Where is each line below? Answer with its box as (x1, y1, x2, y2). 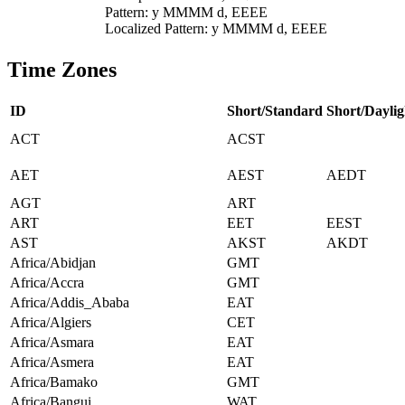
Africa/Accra (10, 275, 84, 291)
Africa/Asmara (10, 334, 94, 351)
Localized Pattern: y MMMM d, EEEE (105, 21, 327, 37)
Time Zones (7, 58, 117, 82)
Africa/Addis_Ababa (10, 295, 129, 311)
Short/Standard (227, 103, 323, 119)
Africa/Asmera (10, 354, 94, 371)
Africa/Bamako (10, 374, 98, 391)
